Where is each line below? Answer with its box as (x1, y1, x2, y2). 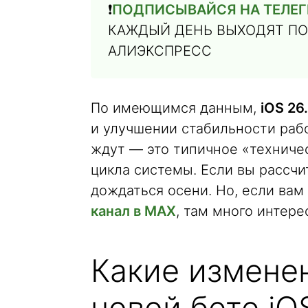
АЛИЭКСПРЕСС (108, 43, 212, 59)
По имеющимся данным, (91, 100, 261, 116)
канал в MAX (91, 203, 176, 219)
